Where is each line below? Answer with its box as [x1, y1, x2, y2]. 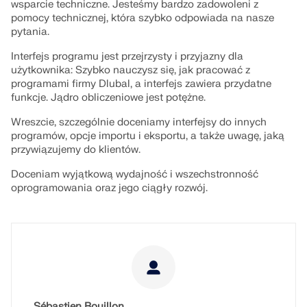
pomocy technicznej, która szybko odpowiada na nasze [11, 12, 274, 25]
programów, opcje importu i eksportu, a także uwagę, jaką [11, 130, 284, 143]
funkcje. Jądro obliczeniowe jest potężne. [11, 91, 206, 104]
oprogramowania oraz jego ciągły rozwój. [11, 182, 208, 195]
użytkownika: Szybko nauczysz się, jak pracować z [11, 64, 250, 77]
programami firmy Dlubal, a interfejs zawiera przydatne [11, 77, 271, 90]
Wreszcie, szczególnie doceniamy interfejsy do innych [11, 116, 267, 129]
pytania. [11, 25, 49, 38]
